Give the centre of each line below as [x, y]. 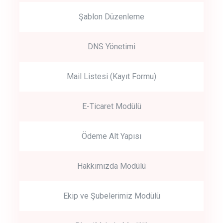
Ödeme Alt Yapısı [111, 136]
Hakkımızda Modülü [111, 166]
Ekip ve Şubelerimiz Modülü [111, 196]
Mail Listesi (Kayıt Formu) [111, 76]
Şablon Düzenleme [111, 16]
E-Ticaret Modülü [111, 106]
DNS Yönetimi [111, 46]
